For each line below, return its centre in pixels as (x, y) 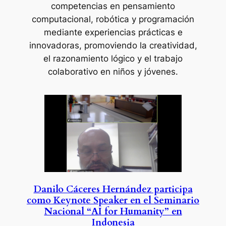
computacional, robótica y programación (113, 19)
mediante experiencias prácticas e (113, 32)
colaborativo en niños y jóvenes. (113, 71)
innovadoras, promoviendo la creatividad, (113, 45)
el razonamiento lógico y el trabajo (113, 58)
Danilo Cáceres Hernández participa (113, 190)
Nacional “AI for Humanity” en (113, 212)
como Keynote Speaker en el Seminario (113, 201)
